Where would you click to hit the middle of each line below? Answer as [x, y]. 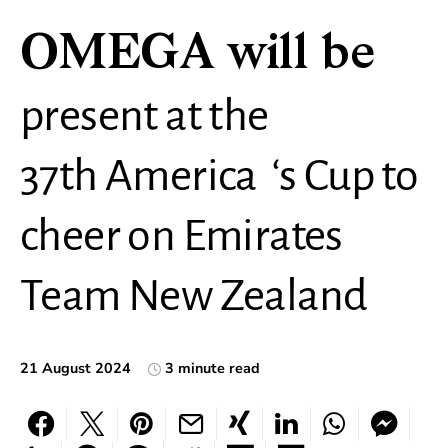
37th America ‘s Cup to [219, 176]
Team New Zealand [194, 296]
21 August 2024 [75, 368]
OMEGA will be [197, 56]
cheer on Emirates [181, 236]
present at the [144, 116]
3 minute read [212, 368]
